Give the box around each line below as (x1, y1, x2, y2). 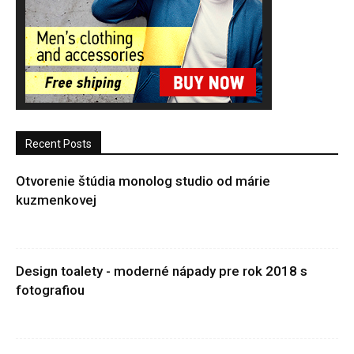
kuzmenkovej (16, 192, 96, 209)
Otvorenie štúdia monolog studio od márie (16, 173, 270, 190)
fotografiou (16, 282, 85, 299)
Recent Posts (25, 137, 92, 151)
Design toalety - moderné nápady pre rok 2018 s (16, 263, 307, 280)
